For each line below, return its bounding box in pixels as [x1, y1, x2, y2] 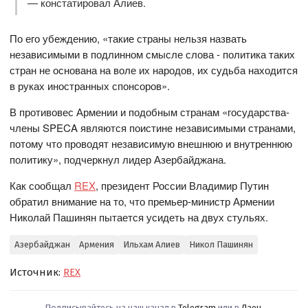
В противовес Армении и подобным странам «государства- [10, 104, 290, 119]
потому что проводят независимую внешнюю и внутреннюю [10, 135, 293, 151]
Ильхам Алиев [122, 239, 180, 250]
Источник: [10, 265, 64, 278]
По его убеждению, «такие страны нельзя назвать [10, 30, 247, 45]
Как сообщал [10, 177, 75, 192]
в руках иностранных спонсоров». [10, 78, 170, 93]
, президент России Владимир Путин [96, 177, 269, 192]
